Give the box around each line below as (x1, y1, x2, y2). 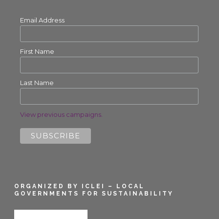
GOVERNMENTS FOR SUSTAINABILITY (14, 190, 174, 197)
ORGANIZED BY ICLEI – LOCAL (14, 182, 145, 190)
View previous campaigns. (20, 110, 103, 118)
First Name (20, 47, 54, 56)
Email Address (20, 16, 65, 24)
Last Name (20, 79, 54, 87)
